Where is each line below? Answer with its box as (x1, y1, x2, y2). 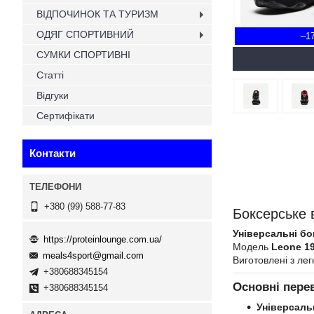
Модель (233, 241, 271, 252)
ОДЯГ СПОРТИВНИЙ (36, 29, 134, 40)
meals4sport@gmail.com (43, 250, 144, 261)
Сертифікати (36, 110, 95, 121)
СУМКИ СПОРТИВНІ (36, 49, 130, 60)
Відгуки (36, 90, 69, 101)
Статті (36, 69, 64, 81)
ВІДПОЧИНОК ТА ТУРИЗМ (36, 8, 158, 20)
